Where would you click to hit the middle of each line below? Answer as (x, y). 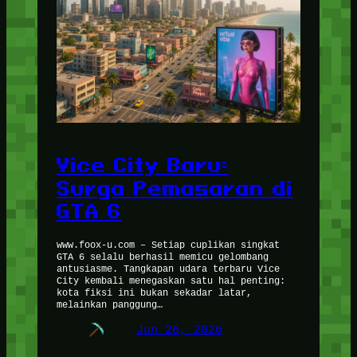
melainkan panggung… (109, 304)
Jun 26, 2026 (179, 330)
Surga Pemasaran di (175, 188)
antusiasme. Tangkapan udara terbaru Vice (168, 269)
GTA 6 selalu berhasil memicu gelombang (162, 257)
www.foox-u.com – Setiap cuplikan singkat (168, 245)
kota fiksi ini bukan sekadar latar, (154, 292)
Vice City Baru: (142, 165)
